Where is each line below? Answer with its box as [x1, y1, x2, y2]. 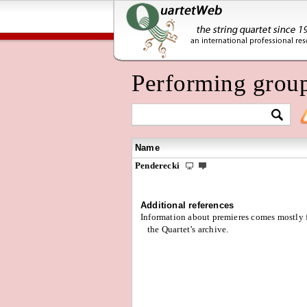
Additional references [140, 200, 234, 210]
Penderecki [135, 160, 182, 171]
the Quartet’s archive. [147, 224, 229, 234]
